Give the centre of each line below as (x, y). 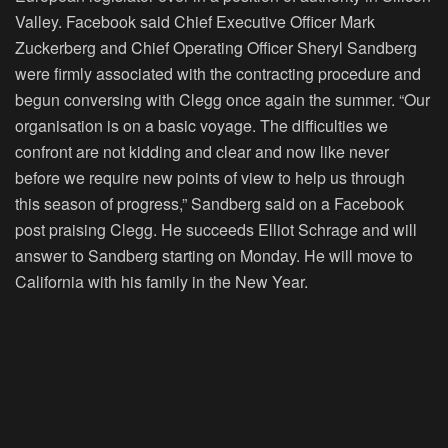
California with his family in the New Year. (161, 282)
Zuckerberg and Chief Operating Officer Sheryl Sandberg (216, 48)
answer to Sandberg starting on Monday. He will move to (214, 256)
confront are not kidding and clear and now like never (202, 152)
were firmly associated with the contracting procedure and (218, 74)
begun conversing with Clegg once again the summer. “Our (222, 100)
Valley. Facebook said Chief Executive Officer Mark (195, 22)
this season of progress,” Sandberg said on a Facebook (209, 204)
